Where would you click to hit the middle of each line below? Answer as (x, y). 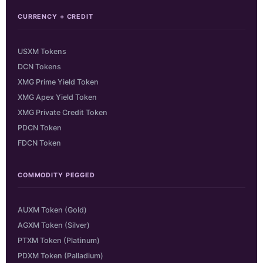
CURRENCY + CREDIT (55, 16)
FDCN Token (39, 143)
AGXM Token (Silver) (54, 225)
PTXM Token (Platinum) (59, 240)
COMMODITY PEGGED (56, 175)
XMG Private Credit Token (63, 112)
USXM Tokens (42, 51)
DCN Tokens (39, 66)
